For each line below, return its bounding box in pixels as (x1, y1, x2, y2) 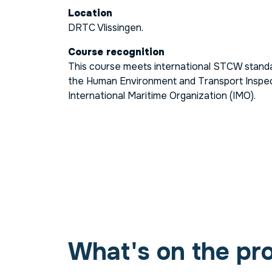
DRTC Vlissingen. (68, 21, 143, 34)
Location (68, 6, 112, 19)
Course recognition (68, 45, 165, 58)
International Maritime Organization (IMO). (68, 89, 256, 102)
